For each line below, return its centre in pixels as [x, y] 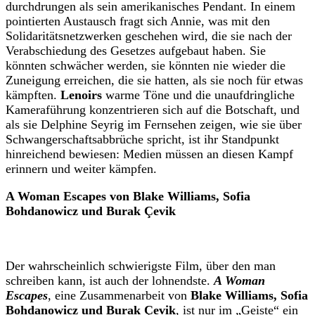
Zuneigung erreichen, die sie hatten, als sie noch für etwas [154, 81]
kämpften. [33, 95]
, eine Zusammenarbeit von [119, 296]
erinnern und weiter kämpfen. [81, 169]
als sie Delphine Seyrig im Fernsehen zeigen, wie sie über [154, 125]
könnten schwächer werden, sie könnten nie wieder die [146, 66]
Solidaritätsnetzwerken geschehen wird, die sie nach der [149, 36]
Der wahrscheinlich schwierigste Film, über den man [141, 266]
